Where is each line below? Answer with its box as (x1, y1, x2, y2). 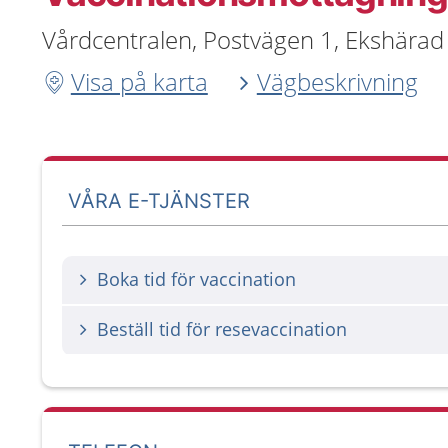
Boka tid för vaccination (97, 267, 296, 291)
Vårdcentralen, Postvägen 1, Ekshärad (42, 23, 444, 56)
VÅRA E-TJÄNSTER (68, 188, 251, 213)
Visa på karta (70, 65, 208, 98)
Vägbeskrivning (256, 65, 418, 98)
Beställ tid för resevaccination (97, 317, 347, 341)
